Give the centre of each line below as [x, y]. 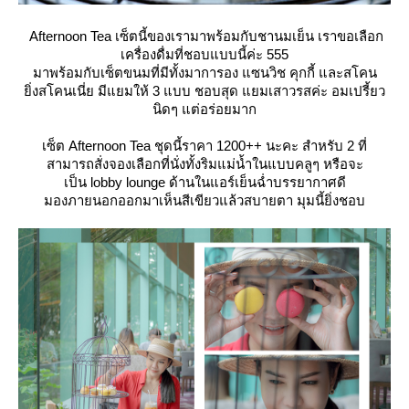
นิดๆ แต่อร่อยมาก [204, 109]
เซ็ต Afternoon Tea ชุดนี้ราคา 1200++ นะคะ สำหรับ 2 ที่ [204, 145]
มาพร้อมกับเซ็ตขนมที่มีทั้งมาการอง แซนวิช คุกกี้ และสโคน [204, 72]
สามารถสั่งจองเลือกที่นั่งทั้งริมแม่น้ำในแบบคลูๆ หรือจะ [204, 163]
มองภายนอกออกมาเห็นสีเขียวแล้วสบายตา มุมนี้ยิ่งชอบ [204, 200]
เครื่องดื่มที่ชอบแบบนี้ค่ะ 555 [204, 54]
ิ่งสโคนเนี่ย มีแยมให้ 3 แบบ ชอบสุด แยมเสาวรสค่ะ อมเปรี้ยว [204, 90]
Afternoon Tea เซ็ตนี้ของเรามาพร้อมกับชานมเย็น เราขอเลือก [204, 36]
